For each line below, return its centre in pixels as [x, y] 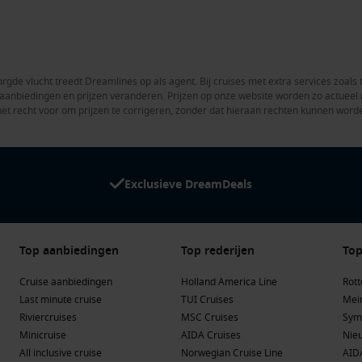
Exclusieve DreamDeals [188, 184]
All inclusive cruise [61, 353]
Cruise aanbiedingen [66, 282]
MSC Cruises [210, 317]
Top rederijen [218, 250]
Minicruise [43, 335]
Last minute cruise [61, 299]
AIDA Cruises [211, 335]
